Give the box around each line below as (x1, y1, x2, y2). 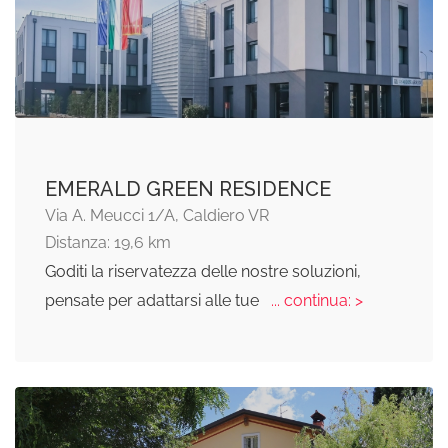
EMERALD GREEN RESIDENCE (45, 176, 331, 201)
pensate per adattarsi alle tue (45, 290, 263, 310)
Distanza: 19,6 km (45, 232, 171, 252)
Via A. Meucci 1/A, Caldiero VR (45, 205, 269, 225)
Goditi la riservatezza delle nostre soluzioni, (45, 261, 361, 281)
